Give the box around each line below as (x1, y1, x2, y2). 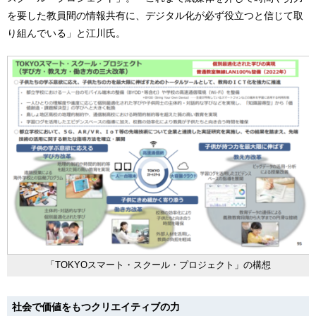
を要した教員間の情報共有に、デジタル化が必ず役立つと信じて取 (7, 10, 303, 22)
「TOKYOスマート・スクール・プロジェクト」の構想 (45, 260, 271, 271)
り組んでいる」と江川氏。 (7, 28, 126, 39)
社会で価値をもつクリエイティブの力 (12, 301, 181, 313)
